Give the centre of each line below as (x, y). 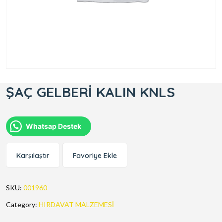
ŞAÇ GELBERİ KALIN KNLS (90, 92)
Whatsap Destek (54, 126)
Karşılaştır (33, 156)
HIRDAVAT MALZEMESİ (76, 205)
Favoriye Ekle (95, 156)
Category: (22, 205)
